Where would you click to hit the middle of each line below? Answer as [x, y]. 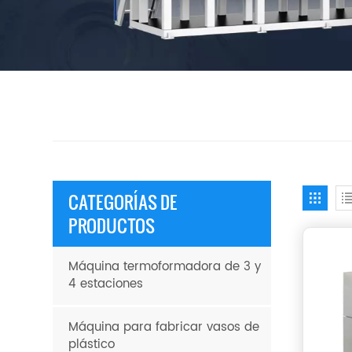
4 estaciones [106, 284]
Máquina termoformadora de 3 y [165, 266]
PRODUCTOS [112, 225]
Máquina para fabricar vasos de [164, 327]
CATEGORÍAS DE [123, 201]
